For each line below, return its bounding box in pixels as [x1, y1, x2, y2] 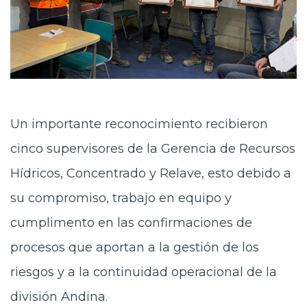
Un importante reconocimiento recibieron [10, 116, 268, 132]
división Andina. [10, 288, 108, 304]
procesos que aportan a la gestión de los [10, 239, 259, 255]
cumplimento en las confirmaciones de [10, 214, 252, 230]
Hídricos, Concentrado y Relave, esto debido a [10, 165, 291, 181]
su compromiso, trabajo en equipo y [10, 190, 232, 206]
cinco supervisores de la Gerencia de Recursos [10, 140, 295, 156]
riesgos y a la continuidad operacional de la [10, 264, 277, 280]
